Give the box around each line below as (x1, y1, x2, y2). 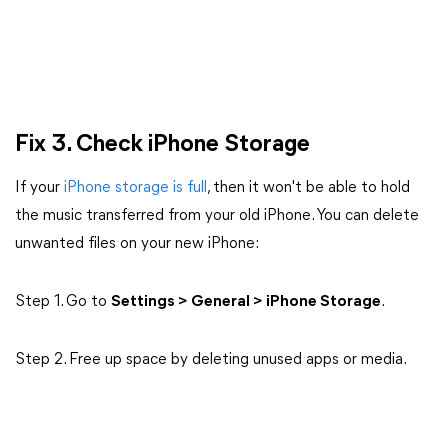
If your (15, 180, 64, 196)
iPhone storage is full (64, 180, 207, 196)
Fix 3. (15, 133, 76, 157)
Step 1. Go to (15, 294, 111, 310)
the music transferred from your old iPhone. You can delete (15, 208, 419, 224)
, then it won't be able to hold (207, 180, 410, 196)
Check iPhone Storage (76, 133, 310, 157)
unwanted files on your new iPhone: (15, 236, 259, 252)
